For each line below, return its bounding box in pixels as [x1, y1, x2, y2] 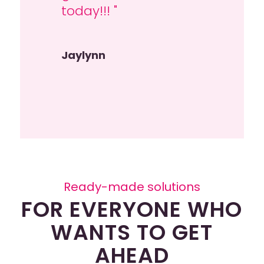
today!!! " [61, 1, 117, 20]
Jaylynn [61, 47, 105, 62]
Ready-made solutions [63, 178, 200, 195]
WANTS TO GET [51, 217, 213, 247]
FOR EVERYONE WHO [21, 194, 243, 225]
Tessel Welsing [61, 29, 144, 45]
